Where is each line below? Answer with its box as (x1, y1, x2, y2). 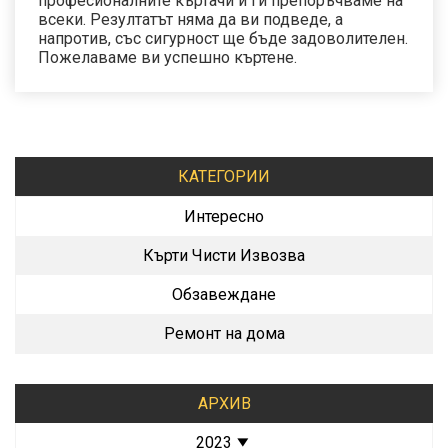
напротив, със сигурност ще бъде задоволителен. (38, 28, 408, 48)
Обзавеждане (172, 284, 276, 304)
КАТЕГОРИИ (178, 166, 270, 186)
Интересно (184, 206, 264, 226)
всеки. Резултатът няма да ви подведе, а (38, 9, 343, 29)
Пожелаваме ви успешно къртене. (38, 47, 297, 67)
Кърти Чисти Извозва (143, 245, 305, 265)
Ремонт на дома (163, 323, 285, 343)
